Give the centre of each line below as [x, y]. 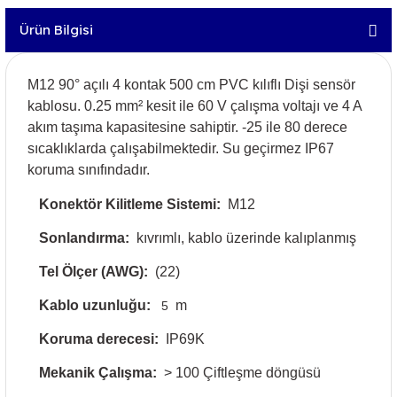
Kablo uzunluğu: [95, 305]
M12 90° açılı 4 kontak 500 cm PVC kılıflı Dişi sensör [191, 84]
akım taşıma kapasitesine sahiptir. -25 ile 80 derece [187, 127]
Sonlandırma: [84, 237]
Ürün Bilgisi [56, 29]
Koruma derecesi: [99, 339]
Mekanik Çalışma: [98, 372]
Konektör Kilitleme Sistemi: [130, 204]
